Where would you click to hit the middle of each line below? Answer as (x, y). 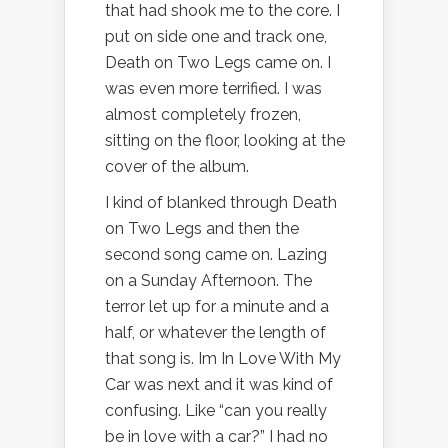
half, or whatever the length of (215, 332)
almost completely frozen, (203, 114)
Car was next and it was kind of (219, 384)
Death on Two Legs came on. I (218, 62)
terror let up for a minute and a (217, 306)
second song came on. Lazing (216, 254)
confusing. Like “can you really (216, 410)
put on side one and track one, (216, 36)
